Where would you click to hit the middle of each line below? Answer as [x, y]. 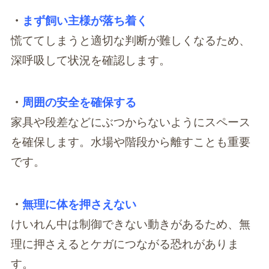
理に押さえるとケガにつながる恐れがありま [125, 244]
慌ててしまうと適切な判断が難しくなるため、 [130, 40]
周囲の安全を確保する [79, 103]
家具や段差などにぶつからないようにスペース [130, 122]
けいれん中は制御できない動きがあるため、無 [130, 224]
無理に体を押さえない [79, 204]
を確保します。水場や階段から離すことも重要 [130, 142]
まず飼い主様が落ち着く [85, 20]
